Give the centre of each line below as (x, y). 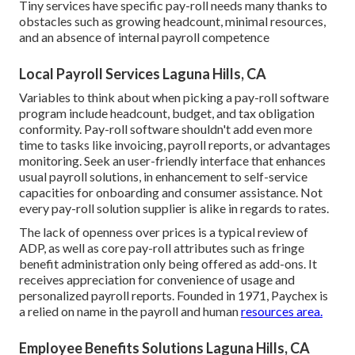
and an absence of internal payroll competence (144, 36)
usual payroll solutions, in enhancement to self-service (163, 176)
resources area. (282, 311)
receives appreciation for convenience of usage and (157, 279)
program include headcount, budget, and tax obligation (167, 113)
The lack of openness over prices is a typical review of (164, 231)
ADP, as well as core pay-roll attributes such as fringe (162, 247)
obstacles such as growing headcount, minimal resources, (172, 21)
